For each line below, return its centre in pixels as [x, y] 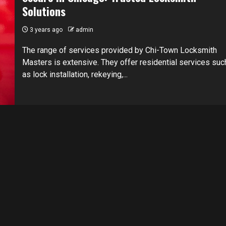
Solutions [44, 11]
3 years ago [45, 30]
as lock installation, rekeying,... [75, 75]
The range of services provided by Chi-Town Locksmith [119, 50]
